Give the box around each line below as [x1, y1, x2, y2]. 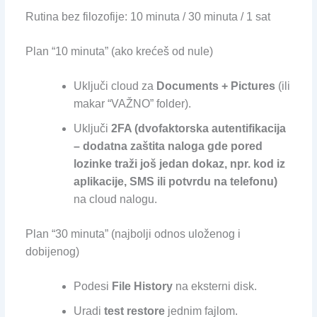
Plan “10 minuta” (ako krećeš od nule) [25, 45, 213, 57]
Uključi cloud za [73, 79, 156, 92]
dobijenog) [25, 245, 79, 258]
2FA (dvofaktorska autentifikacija [110, 122, 286, 134]
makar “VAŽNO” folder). [73, 97, 191, 110]
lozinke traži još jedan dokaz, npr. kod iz [73, 157, 285, 170]
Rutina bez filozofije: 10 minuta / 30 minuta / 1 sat [25, 10, 270, 23]
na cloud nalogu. [73, 192, 157, 205]
